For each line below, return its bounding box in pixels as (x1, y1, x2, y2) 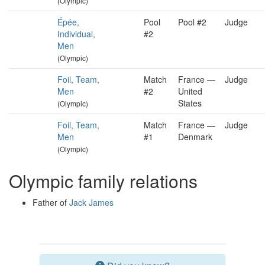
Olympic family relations (9, 168, 198, 193)
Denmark (178, 131, 212, 143)
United (178, 85, 202, 97)
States (178, 97, 202, 109)
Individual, (57, 28, 95, 40)
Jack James (69, 196, 114, 208)
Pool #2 (178, 16, 206, 28)
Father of (33, 196, 69, 208)
